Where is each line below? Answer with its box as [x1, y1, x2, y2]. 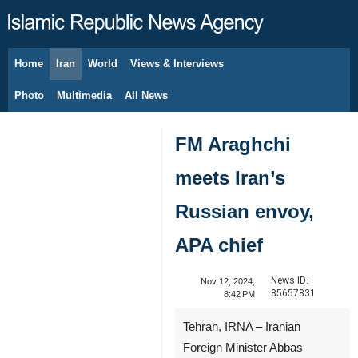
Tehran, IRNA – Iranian [183, 320, 300, 333]
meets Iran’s [175, 167, 285, 189]
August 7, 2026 [40, 67, 98, 77]
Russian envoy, [175, 201, 314, 222]
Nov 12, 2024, [200, 276, 255, 286]
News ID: [270, 273, 308, 288]
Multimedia [57, 89, 112, 101]
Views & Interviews [130, 58, 224, 70]
